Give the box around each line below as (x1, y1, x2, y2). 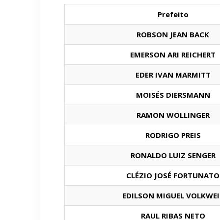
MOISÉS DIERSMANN (136, 90, 210, 100)
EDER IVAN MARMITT (135, 70, 211, 80)
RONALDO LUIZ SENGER (130, 150, 216, 160)
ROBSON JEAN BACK (137, 29, 209, 39)
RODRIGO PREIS (145, 130, 201, 140)
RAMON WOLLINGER (136, 110, 210, 120)
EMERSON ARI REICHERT (130, 50, 216, 59)
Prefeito (157, 9, 189, 19)
